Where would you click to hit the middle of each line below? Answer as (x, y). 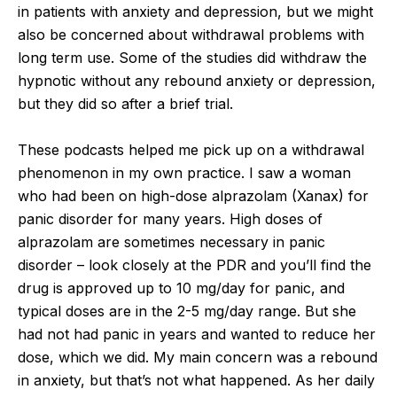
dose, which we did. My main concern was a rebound (198, 357)
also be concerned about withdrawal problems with (191, 34)
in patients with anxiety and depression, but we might (195, 11)
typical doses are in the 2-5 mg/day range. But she (187, 311)
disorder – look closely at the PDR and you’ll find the (195, 265)
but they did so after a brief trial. (125, 103)
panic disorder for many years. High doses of (170, 218)
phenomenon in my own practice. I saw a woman (184, 172)
